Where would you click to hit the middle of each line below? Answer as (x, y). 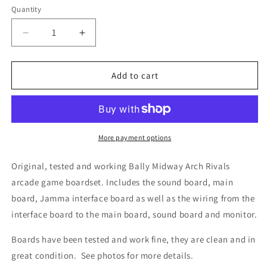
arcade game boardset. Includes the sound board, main (122, 182)
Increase (102, 38)
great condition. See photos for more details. (103, 256)
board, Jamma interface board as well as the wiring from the (133, 198)
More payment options (135, 138)
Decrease (47, 38)
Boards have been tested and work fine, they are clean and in (134, 240)
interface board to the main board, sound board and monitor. (134, 215)
